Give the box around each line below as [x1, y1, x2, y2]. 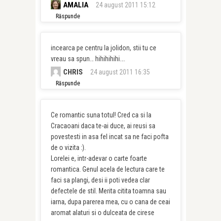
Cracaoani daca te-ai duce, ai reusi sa [50, 122, 155, 130]
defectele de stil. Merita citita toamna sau [50, 187, 166, 195]
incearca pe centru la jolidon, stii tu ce [50, 44, 156, 52]
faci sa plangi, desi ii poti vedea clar [50, 176, 150, 184]
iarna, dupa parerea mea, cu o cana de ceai [50, 198, 170, 206]
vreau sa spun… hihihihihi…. [50, 55, 125, 63]
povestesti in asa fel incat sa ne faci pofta [50, 133, 169, 141]
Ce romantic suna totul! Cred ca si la [50, 111, 151, 119]
